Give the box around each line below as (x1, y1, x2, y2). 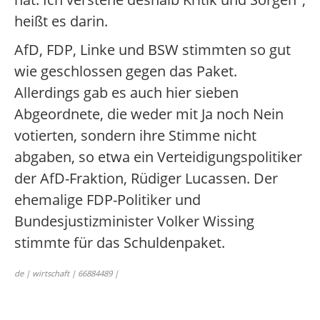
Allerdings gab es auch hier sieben (14, 83, 239, 102)
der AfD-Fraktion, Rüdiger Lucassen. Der (14, 169, 278, 188)
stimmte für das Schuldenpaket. (14, 233, 225, 252)
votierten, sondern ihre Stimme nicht (14, 126, 256, 145)
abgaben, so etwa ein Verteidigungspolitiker (14, 147, 302, 166)
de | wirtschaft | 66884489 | (14, 268, 119, 279)
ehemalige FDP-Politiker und (14, 190, 201, 209)
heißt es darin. (14, 11, 108, 31)
